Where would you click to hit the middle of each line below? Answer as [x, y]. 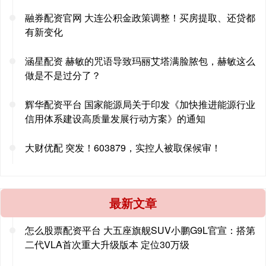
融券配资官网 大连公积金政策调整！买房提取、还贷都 [140, 17]
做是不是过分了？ [63, 75]
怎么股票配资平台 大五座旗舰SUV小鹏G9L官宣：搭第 [140, 230]
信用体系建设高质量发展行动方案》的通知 [115, 118]
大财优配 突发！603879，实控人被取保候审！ [123, 147]
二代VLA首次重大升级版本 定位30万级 [107, 244]
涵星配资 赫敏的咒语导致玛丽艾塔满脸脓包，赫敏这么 [140, 61]
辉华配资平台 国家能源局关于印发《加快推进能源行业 [140, 104]
